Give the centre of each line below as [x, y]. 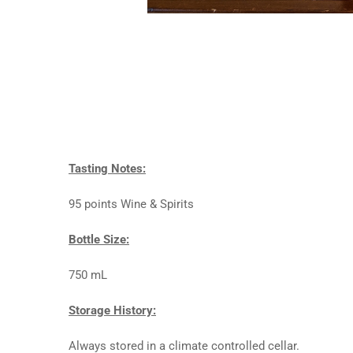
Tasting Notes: [107, 168]
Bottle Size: [99, 239]
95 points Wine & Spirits [131, 204]
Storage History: [112, 310]
